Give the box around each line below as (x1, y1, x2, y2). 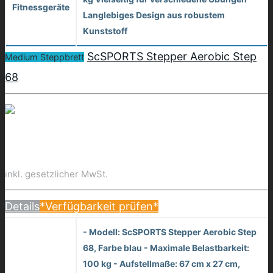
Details (5, 199, 40, 213)
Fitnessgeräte (12, 1, 69, 12)
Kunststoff (83, 25, 127, 36)
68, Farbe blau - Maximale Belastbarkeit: (83, 242, 249, 253)
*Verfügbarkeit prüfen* (40, 199, 158, 213)
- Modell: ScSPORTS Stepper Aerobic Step (83, 226, 257, 237)
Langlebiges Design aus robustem (83, 9, 225, 20)
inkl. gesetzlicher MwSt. (5, 168, 108, 180)
